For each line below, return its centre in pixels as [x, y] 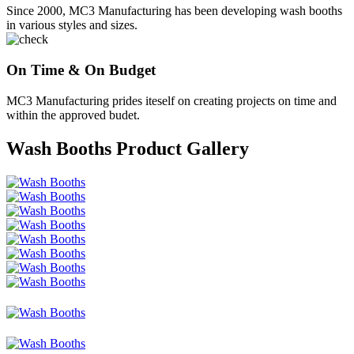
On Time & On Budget [81, 70]
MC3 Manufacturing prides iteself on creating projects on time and [171, 100]
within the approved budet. [73, 115]
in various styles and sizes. [72, 25]
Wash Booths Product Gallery [128, 148]
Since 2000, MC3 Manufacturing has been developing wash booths [174, 11]
